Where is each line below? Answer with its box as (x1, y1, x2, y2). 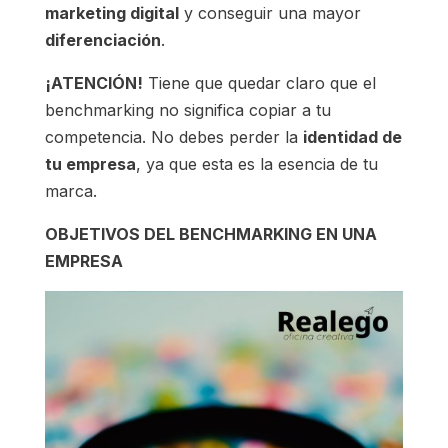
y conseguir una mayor (178, 2, 361, 23)
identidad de (302, 126, 402, 147)
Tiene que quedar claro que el (142, 72, 376, 93)
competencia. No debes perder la (44, 126, 303, 147)
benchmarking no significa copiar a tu (44, 99, 331, 120)
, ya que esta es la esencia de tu (135, 153, 378, 174)
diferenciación (44, 29, 161, 50)
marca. (44, 180, 97, 201)
